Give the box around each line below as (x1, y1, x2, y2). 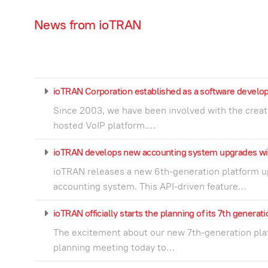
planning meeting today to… (53, 240, 175, 254)
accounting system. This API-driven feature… (53, 179, 246, 193)
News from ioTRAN (34, 16, 142, 33)
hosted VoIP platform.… (53, 118, 156, 132)
